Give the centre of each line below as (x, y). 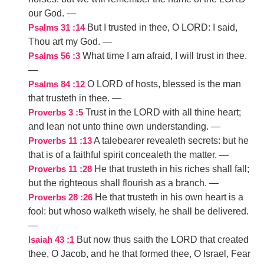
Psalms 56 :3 (54, 56)
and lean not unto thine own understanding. (118, 126)
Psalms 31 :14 (57, 28)
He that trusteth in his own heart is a (169, 197)
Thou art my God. (64, 42)
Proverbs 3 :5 (56, 113)
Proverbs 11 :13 (60, 141)
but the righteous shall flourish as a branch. (118, 183)
